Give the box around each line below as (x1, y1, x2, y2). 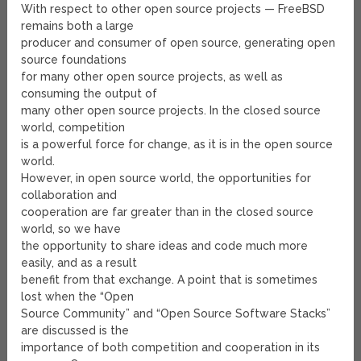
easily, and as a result (21, 256, 138, 270)
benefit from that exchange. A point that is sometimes (21, 273, 318, 287)
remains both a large (21, 19, 135, 33)
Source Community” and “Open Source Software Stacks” (21, 307, 331, 321)
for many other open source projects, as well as (21, 70, 284, 84)
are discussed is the (21, 324, 130, 338)
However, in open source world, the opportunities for (21, 172, 312, 185)
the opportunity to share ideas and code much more (21, 239, 309, 253)
